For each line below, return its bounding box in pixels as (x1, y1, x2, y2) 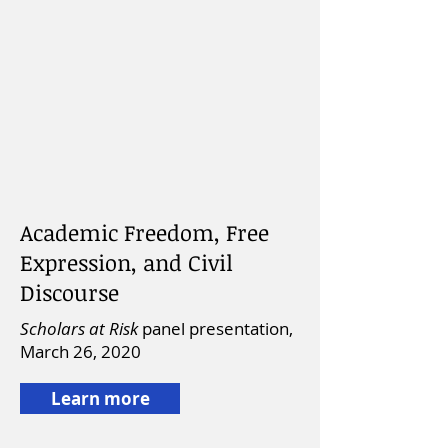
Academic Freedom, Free (20, 217, 269, 247)
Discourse (20, 277, 119, 307)
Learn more (50, 387, 150, 410)
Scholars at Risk (20, 317, 142, 340)
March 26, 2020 (20, 340, 141, 363)
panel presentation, (142, 317, 293, 340)
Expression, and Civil (20, 247, 233, 277)
